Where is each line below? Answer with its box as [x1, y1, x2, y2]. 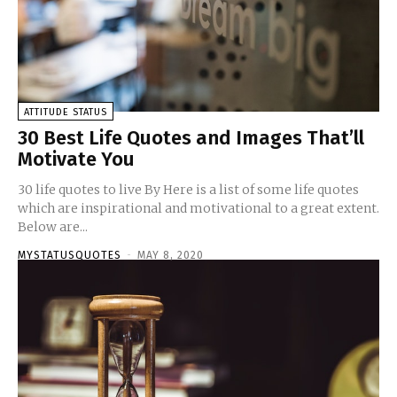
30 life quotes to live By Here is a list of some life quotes [18, 181, 359, 198]
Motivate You [18, 146, 135, 171]
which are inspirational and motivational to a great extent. [18, 199, 379, 216]
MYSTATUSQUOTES [18, 248, 121, 261]
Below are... [18, 218, 88, 235]
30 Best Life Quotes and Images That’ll [18, 125, 364, 150]
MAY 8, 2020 [137, 248, 204, 261]
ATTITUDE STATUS [24, 105, 107, 118]
